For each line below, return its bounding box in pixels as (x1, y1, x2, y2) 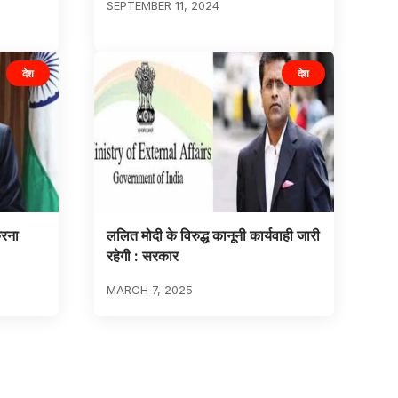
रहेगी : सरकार (106, 247, 179, 266)
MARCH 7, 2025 (106, 283, 193, 298)
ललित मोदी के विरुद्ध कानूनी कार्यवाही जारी (106, 227, 320, 245)
